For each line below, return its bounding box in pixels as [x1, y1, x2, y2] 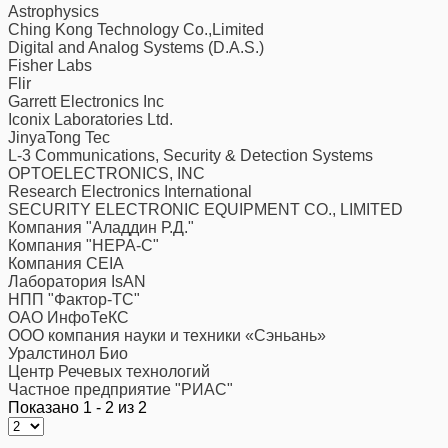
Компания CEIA [8, 255, 124, 273]
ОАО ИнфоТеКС [8, 309, 129, 327]
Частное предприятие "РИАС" [8, 381, 233, 399]
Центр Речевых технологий [8, 363, 210, 381]
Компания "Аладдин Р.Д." [8, 219, 194, 237]
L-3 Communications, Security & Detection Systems [8, 147, 373, 165]
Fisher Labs [8, 57, 92, 75]
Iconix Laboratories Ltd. [8, 111, 173, 129]
